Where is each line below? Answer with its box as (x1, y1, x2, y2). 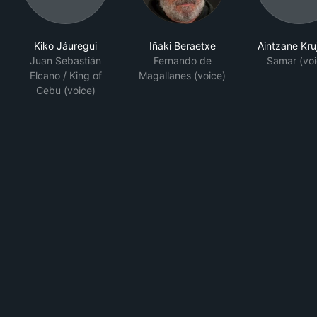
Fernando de (153, 54, 212, 67)
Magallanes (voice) (139, 69, 226, 82)
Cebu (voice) (35, 84, 96, 97)
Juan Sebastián (30, 54, 101, 67)
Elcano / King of (29, 69, 102, 82)
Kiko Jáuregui (34, 40, 97, 52)
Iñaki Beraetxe (149, 40, 216, 52)
